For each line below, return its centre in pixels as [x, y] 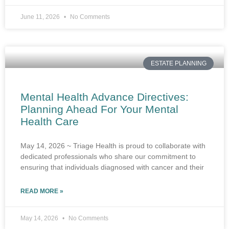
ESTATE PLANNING [178, 63]
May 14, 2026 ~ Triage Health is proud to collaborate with [113, 146]
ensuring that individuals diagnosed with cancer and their [112, 167]
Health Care [50, 122]
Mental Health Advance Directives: [105, 97]
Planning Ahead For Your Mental [99, 109]
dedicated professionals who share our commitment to [108, 157]
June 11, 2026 [41, 17]
